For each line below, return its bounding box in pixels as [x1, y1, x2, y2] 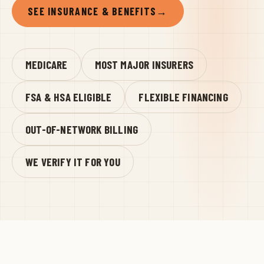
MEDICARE [25, 57, 68, 71]
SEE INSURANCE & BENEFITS [28, 4, 157, 18]
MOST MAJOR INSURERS [94, 57, 194, 71]
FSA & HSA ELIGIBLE [25, 90, 112, 104]
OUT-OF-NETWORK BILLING [25, 122, 138, 136]
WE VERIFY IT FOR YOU [25, 154, 120, 169]
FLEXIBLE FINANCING [138, 90, 228, 104]
